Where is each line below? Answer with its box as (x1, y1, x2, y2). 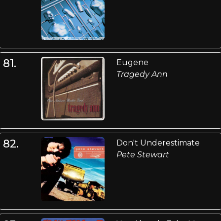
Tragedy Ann (116, 69, 168, 79)
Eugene (116, 57, 148, 67)
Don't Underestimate (116, 138, 200, 148)
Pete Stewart (116, 150, 169, 160)
